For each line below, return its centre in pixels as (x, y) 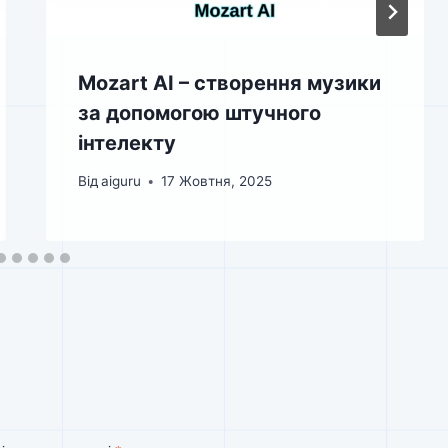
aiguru (120, 181)
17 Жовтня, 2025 (216, 181)
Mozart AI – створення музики (229, 82)
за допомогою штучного (199, 112)
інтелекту (126, 142)
